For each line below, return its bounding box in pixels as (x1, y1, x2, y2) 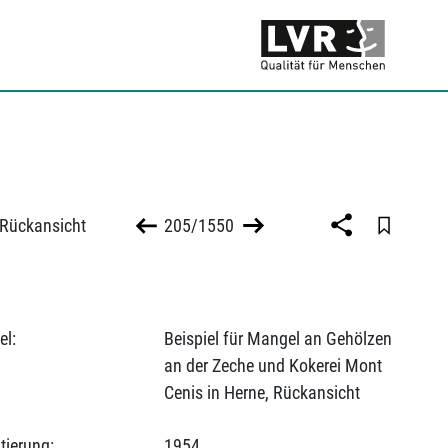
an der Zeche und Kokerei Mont (163, 355, 382, 376)
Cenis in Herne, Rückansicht (163, 382, 360, 403)
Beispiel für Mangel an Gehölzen (163, 328, 392, 349)
